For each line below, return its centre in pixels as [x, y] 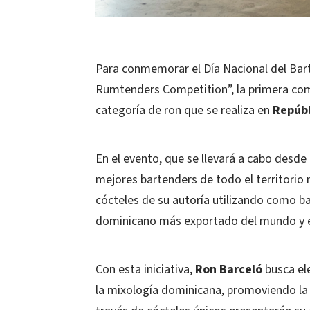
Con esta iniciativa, [145, 270]
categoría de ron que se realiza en [184, 110]
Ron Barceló [229, 270]
